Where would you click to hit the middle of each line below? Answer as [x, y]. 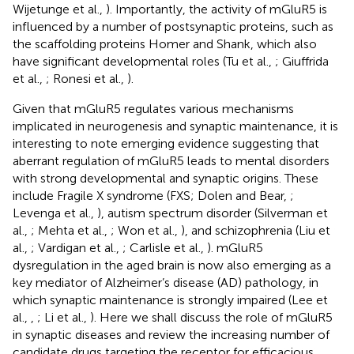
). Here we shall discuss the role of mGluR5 [211, 317]
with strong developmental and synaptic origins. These [166, 178]
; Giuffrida [302, 61]
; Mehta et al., [71, 230]
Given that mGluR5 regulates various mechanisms [153, 108]
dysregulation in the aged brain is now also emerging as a [172, 265]
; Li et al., [64, 317]
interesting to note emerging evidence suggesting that [166, 143]
